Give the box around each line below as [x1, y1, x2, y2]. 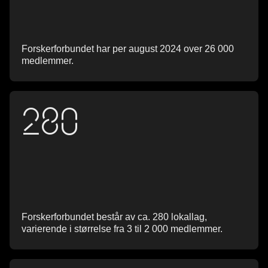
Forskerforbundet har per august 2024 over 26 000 [22, 44, 234, 54]
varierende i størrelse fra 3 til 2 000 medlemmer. [22, 224, 223, 234]
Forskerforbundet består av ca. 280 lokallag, [22, 212, 207, 222]
